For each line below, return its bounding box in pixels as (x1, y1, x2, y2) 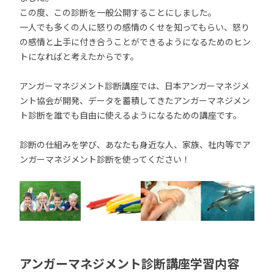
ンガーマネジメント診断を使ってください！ (20, 153, 190, 165)
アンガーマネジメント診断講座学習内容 (20, 254, 239, 273)
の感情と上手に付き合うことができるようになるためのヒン (20, 35, 251, 48)
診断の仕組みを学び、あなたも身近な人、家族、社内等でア (20, 138, 251, 150)
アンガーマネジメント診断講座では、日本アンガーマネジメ (20, 80, 250, 92)
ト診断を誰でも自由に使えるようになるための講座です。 (20, 109, 242, 121)
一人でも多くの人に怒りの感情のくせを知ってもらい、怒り (20, 21, 250, 33)
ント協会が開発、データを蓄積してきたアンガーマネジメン (20, 94, 250, 106)
